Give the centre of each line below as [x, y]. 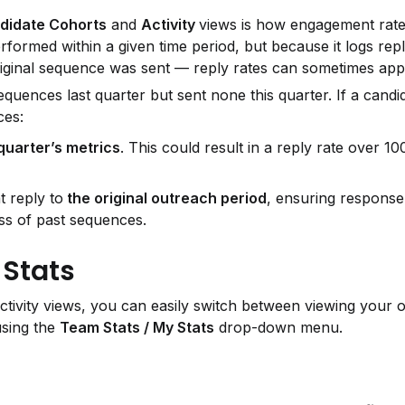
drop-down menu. [278, 327]
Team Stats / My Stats [137, 327]
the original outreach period [165, 198]
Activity [170, 24]
